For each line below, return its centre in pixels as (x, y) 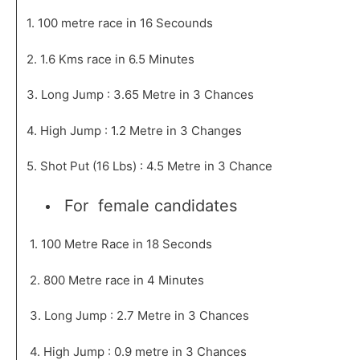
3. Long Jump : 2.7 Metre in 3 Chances (136, 316)
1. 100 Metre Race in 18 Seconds (117, 244)
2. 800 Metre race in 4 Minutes (117, 280)
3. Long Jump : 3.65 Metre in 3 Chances (138, 95)
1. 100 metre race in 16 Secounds (119, 23)
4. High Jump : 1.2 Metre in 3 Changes (132, 130)
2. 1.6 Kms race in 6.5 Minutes (110, 59)
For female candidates (150, 205)
